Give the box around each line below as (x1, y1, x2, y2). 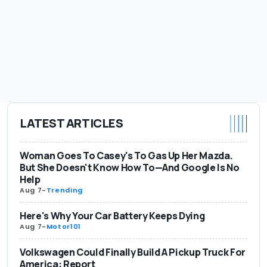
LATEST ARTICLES (20, 115, 123, 132)
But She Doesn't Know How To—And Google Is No (20, 160, 240, 174)
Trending (46, 185, 83, 195)
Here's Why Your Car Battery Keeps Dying (20, 209, 205, 222)
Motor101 (46, 221, 81, 231)
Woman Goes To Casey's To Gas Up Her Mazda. (20, 148, 233, 162)
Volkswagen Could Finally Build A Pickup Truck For (20, 245, 246, 259)
